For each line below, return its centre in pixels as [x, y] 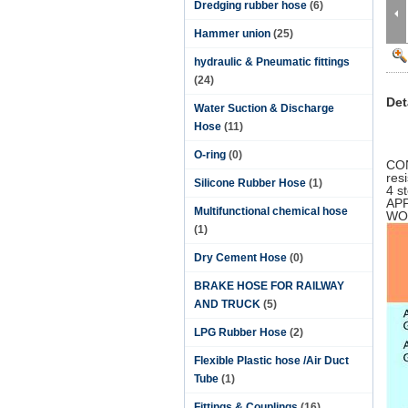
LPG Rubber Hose [240, 332]
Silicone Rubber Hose [250, 183]
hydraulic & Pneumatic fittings [272, 62]
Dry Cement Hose [240, 258]
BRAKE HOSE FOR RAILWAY [269, 286]
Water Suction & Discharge [264, 108]
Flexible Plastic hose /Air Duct [271, 361]
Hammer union [232, 34]
